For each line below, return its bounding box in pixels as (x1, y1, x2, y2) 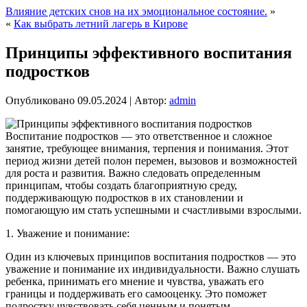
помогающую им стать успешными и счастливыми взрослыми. (5, 204, 302, 216)
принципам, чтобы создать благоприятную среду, (5, 179, 237, 191)
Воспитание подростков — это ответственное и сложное (5, 130, 272, 142)
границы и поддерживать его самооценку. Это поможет (5, 287, 267, 299)
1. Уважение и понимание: (5, 227, 130, 239)
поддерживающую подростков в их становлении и (5, 191, 243, 204)
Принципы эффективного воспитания (5, 43, 292, 62)
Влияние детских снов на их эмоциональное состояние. (5, 5, 267, 17)
